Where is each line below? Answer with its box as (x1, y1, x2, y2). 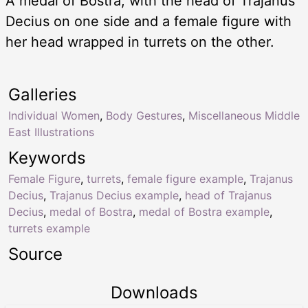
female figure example (127, 172, 243, 186)
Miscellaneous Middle (188, 109, 300, 123)
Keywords (8, 148, 86, 168)
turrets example (8, 221, 90, 236)
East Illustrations (8, 125, 94, 140)
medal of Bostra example (139, 205, 269, 219)
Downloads (110, 283, 198, 303)
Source (8, 244, 63, 265)
